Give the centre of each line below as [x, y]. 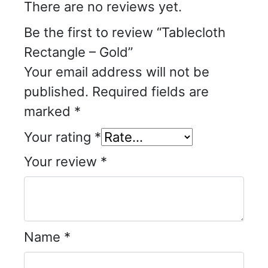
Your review [62, 161]
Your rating [59, 137]
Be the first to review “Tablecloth [125, 32]
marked [49, 111]
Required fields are [150, 91]
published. [56, 91]
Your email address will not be [117, 71]
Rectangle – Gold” [78, 52]
